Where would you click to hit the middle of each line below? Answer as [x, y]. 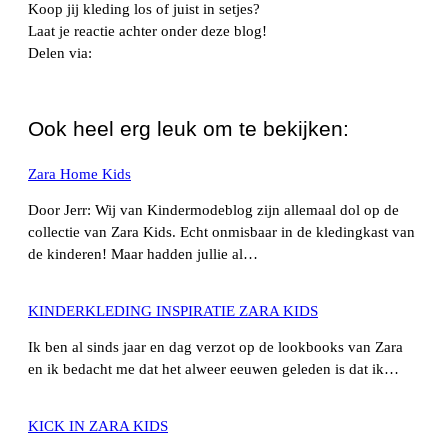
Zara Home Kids [79, 173]
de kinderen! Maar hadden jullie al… [143, 254]
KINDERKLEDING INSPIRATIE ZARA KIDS [173, 310]
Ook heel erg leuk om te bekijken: [188, 128]
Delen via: [60, 53]
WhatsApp [106, 80]
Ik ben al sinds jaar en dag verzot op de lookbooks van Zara [215, 347]
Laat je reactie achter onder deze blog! [147, 31]
